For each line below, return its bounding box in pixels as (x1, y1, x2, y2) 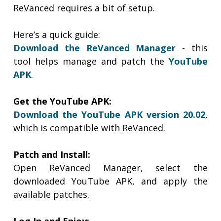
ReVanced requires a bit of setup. (13, 2, 155, 14)
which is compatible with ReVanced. (13, 122, 166, 134)
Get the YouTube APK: (13, 95, 112, 108)
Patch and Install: (13, 148, 93, 161)
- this (176, 42, 208, 54)
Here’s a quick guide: (13, 29, 101, 41)
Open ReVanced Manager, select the (13, 162, 208, 174)
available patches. (13, 188, 90, 201)
